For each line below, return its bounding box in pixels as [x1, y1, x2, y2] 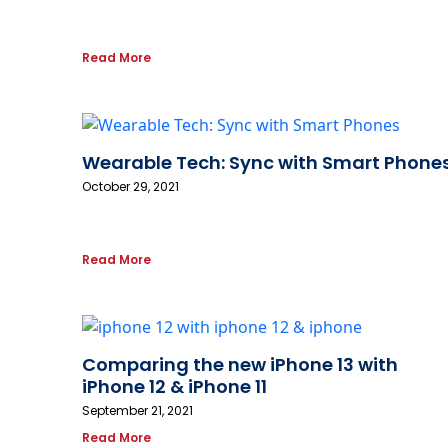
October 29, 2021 [82, 178, 179, 196]
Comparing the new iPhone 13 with [82, 352, 398, 378]
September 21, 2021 [82, 402, 193, 420]
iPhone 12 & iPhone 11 [82, 374, 267, 400]
